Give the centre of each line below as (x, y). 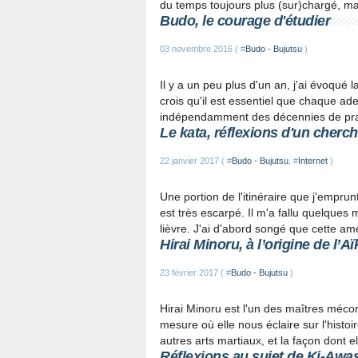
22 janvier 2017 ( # (196, 161)
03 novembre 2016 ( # (203, 49)
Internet (313, 161)
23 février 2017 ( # (195, 272)
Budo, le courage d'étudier (245, 21)
